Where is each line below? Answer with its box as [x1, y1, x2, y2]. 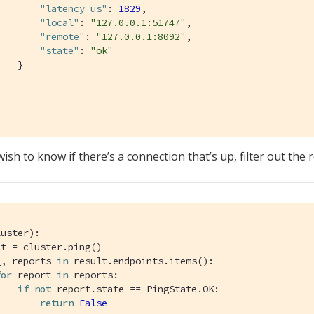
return [40, 296, 74, 309]
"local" [40, 15, 79, 29]
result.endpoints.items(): [68, 254, 214, 267]
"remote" [40, 29, 85, 43]
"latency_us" [40, 1, 107, 15]
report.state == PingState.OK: [51, 282, 219, 295]
